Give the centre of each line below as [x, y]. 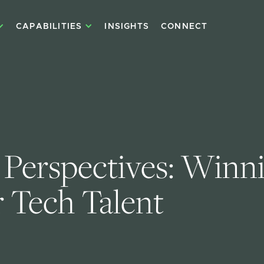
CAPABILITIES [49, 27]
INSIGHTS [127, 27]
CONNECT [184, 27]
